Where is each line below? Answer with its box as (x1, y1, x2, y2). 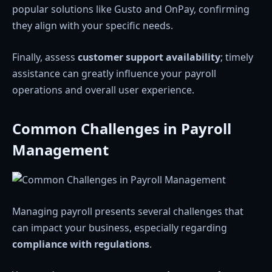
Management (12, 139, 109, 160)
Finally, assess (12, 50, 78, 64)
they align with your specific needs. (12, 18, 173, 32)
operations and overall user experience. (12, 83, 194, 97)
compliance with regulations (12, 237, 149, 251)
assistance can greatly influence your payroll (12, 66, 216, 80)
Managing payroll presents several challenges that (12, 204, 243, 218)
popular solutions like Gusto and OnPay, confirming (12, 2, 250, 16)
